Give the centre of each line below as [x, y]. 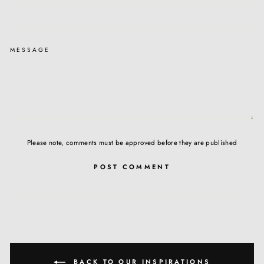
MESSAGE [30, 50]
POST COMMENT [132, 167]
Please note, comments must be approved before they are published [132, 143]
